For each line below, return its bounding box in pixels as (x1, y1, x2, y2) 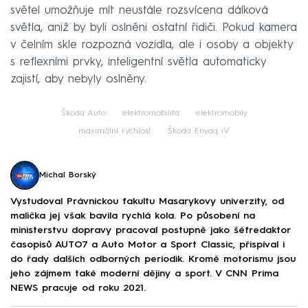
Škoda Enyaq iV (168, 126, 230, 135)
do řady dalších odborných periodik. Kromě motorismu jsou (10, 254, 296, 265)
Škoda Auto (60, 109, 106, 118)
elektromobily (195, 109, 247, 118)
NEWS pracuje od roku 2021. (10, 283, 146, 294)
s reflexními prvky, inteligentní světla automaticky (10, 56, 266, 68)
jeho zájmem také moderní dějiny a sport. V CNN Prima (10, 269, 278, 279)
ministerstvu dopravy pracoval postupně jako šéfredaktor (10, 225, 290, 236)
